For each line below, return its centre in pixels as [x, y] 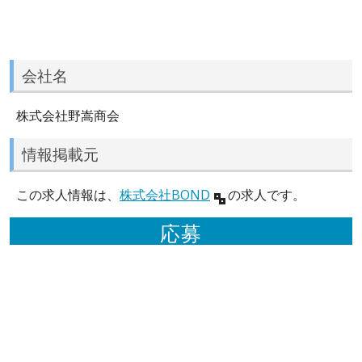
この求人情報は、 [68, 194]
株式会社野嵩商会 [68, 116]
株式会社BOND [165, 194]
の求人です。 [265, 194]
